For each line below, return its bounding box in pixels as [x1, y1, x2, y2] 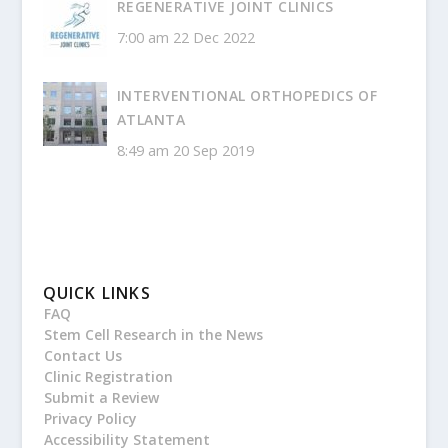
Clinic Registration [43, 367, 173, 387]
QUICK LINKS [42, 282, 151, 305]
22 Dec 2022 [172, 28, 255, 48]
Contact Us [43, 346, 122, 366]
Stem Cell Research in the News [43, 325, 263, 345]
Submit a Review [43, 388, 159, 408]
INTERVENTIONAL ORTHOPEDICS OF [116, 86, 378, 106]
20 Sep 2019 [172, 141, 254, 161]
